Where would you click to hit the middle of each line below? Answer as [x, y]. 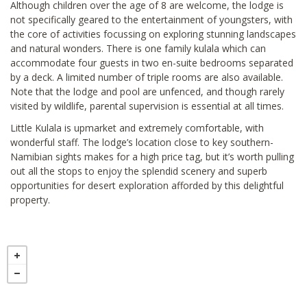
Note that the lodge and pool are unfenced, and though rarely [147, 91]
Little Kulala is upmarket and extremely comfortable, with [137, 127]
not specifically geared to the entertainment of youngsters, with [151, 19]
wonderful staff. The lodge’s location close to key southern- [142, 142]
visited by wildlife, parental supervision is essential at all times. [147, 106]
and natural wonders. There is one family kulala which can [138, 48]
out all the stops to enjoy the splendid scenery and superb [139, 171]
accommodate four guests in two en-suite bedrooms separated [152, 62]
